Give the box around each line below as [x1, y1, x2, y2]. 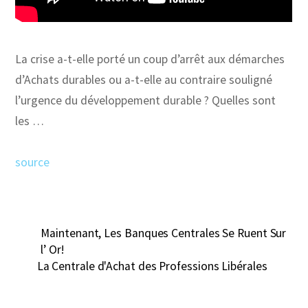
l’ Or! [41, 241, 64, 257]
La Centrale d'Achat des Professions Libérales [36, 258, 267, 274]
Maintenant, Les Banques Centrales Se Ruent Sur [41, 225, 287, 241]
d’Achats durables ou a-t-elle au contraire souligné [15, 71, 273, 87]
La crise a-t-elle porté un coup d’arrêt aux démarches [15, 51, 285, 67]
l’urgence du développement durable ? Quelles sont [15, 92, 276, 108]
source [15, 154, 50, 170]
